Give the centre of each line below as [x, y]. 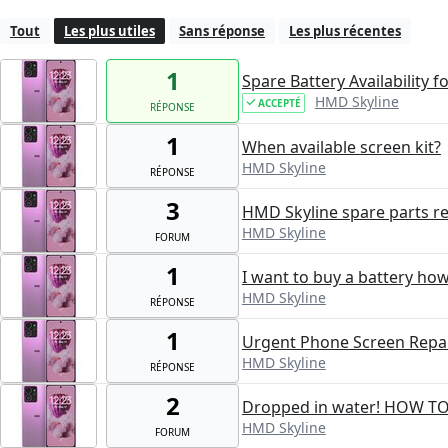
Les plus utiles [109, 31]
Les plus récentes [345, 31]
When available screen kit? [341, 146]
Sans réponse [222, 31]
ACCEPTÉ [279, 102]
